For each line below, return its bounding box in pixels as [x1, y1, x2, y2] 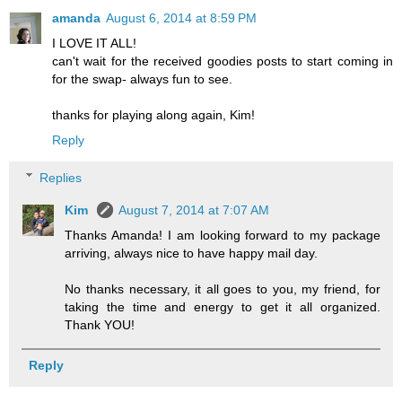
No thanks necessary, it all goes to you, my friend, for [65, 281, 380, 296]
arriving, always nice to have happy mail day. [65, 245, 319, 260]
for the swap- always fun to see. [52, 72, 232, 87]
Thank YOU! [65, 317, 135, 332]
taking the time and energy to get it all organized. [65, 299, 380, 314]
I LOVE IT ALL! [52, 36, 136, 51]
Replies [39, 170, 83, 185]
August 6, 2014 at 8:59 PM [106, 11, 257, 26]
